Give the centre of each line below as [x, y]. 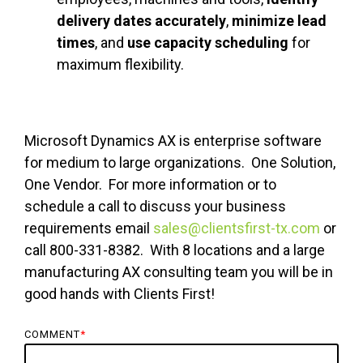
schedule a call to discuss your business [155, 207]
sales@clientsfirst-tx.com [237, 228]
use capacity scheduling [209, 43]
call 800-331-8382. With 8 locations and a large [175, 250]
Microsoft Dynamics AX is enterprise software [173, 141]
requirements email [89, 228]
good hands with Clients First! [121, 294]
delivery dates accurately [141, 21]
